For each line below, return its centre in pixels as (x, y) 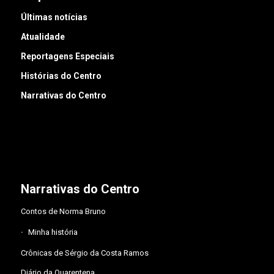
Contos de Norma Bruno (63, 212)
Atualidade (43, 37)
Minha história (53, 232)
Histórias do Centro (61, 76)
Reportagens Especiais (67, 57)
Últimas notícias (54, 17)
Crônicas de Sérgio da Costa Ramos (84, 253)
